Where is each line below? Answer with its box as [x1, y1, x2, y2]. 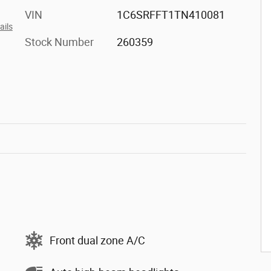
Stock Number [25, 36, 94, 48]
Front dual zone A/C [50, 233, 145, 247]
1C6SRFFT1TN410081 [116, 8, 225, 21]
